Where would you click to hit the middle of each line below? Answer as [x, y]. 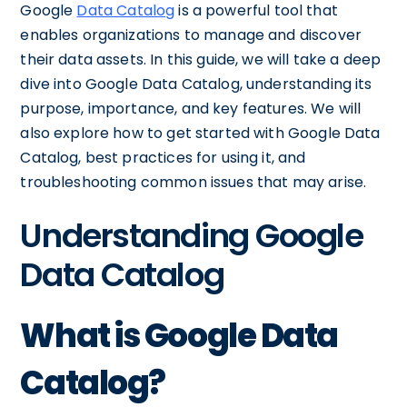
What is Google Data [179, 335]
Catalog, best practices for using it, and [163, 157]
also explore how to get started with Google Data [200, 133]
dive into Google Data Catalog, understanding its [196, 84]
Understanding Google [192, 235]
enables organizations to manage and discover [191, 35]
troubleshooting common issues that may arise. [194, 182]
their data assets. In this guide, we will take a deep [201, 59]
